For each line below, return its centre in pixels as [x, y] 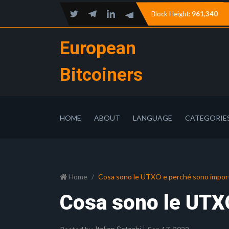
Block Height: [171, 14]
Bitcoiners [101, 75]
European [98, 48]
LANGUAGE [153, 118]
